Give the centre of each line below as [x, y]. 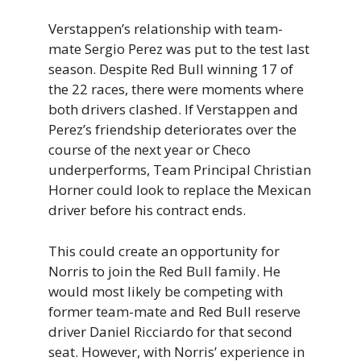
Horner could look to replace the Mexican [180, 190]
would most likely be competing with [166, 291]
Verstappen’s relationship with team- [166, 29]
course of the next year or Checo [149, 150]
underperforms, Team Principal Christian [180, 170]
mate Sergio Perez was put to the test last [179, 49]
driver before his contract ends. [147, 210]
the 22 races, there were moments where [176, 89]
